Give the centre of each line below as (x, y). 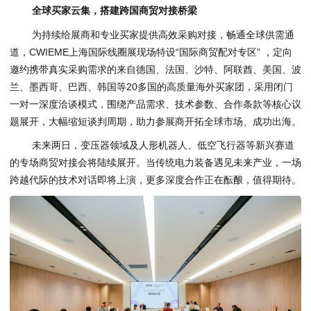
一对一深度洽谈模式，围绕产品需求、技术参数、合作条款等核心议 (155, 104)
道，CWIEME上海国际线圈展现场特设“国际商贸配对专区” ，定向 (151, 52)
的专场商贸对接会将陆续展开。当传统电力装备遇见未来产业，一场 (155, 163)
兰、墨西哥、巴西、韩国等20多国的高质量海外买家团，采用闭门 (151, 86)
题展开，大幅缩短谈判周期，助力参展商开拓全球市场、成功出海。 (155, 121)
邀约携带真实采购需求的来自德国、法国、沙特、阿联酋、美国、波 (155, 69)
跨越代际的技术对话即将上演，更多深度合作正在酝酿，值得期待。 (155, 180)
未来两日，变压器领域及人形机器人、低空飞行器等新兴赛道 (163, 145)
